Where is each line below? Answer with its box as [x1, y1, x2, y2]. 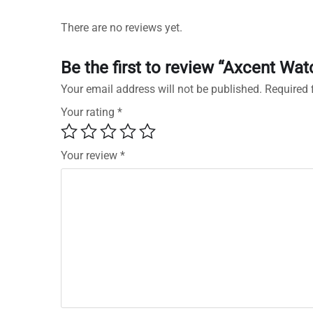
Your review [61, 149, 120, 163]
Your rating [61, 105, 117, 119]
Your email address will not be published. [61, 82, 262, 96]
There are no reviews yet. [61, 21, 182, 35]
